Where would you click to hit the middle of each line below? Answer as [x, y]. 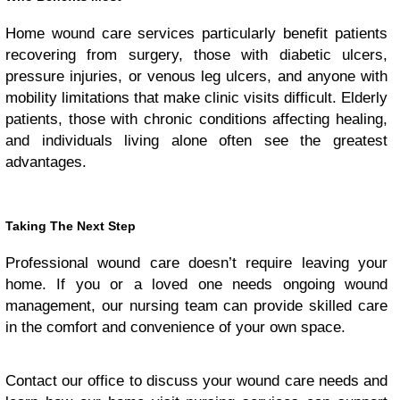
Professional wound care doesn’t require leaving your [196, 263]
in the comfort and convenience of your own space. [175, 327]
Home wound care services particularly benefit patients [196, 33]
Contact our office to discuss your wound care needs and [196, 381]
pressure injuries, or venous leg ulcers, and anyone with [196, 76]
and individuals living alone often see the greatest [196, 141]
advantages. [46, 162]
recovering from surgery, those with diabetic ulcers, [196, 55]
